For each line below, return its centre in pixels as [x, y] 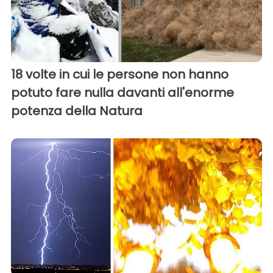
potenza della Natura [77, 111]
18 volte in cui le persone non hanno [120, 74]
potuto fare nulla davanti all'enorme [122, 92]
